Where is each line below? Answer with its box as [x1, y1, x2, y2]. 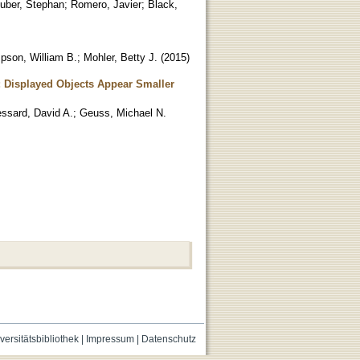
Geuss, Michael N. [80, 106, 166, 119]
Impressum [85, 333, 134, 345]
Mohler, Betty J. [84, 51, 157, 63]
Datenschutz [141, 333, 196, 345]
